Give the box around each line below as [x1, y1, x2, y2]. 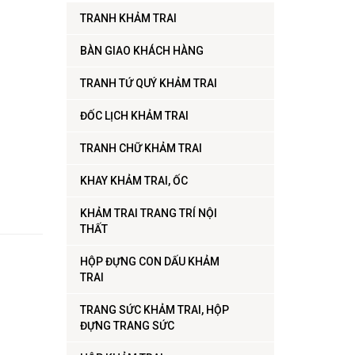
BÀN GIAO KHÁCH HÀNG [79, 44, 204, 58]
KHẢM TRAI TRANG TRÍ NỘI [79, 207, 217, 220]
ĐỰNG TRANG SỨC [79, 319, 174, 333]
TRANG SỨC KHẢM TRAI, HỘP [79, 303, 229, 317]
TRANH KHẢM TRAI [79, 12, 177, 25]
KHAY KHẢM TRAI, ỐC [79, 174, 188, 188]
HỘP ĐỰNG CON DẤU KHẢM [79, 255, 219, 269]
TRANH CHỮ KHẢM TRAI [79, 142, 202, 155]
